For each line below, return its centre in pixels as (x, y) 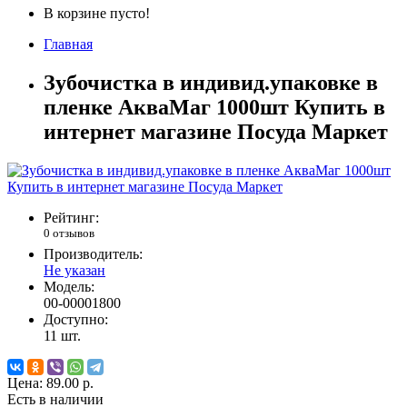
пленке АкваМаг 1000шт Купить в (214, 108)
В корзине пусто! (97, 14)
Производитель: (93, 254)
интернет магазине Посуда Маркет (216, 132)
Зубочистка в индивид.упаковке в (211, 83)
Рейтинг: (71, 218)
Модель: (69, 287)
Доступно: (76, 320)
